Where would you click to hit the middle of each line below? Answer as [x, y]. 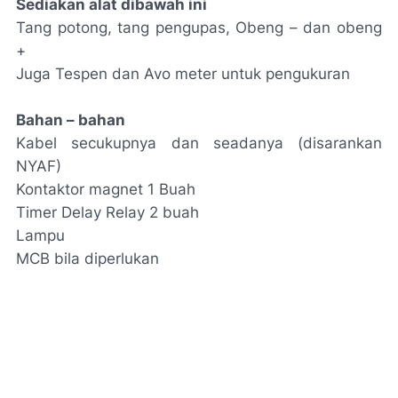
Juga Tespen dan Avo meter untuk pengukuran [183, 74]
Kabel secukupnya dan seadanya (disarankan [199, 143]
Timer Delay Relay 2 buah [107, 212]
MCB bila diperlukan [88, 259]
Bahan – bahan [71, 120]
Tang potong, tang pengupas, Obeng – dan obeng [199, 28]
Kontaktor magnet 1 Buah [106, 189]
